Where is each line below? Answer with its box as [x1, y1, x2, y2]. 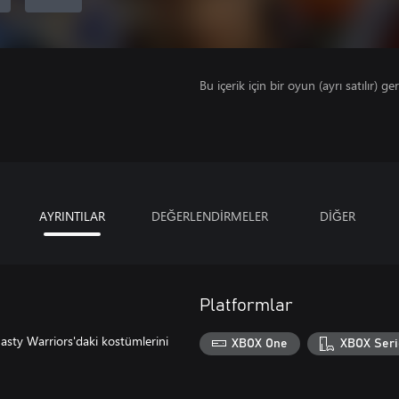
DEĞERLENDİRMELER [151, 208, 268, 224]
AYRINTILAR [38, 208, 105, 224]
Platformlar [199, 297, 293, 314]
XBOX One [232, 337, 289, 350]
